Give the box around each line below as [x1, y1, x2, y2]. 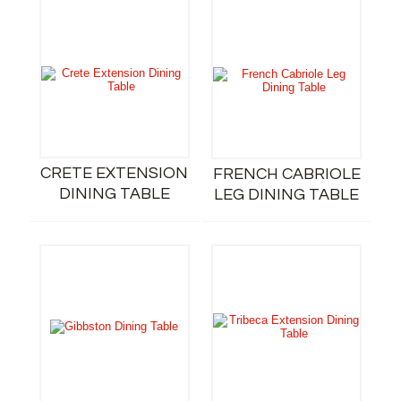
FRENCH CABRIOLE [212, 166, 361, 183]
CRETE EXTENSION [40, 165, 189, 182]
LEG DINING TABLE [214, 186, 360, 203]
